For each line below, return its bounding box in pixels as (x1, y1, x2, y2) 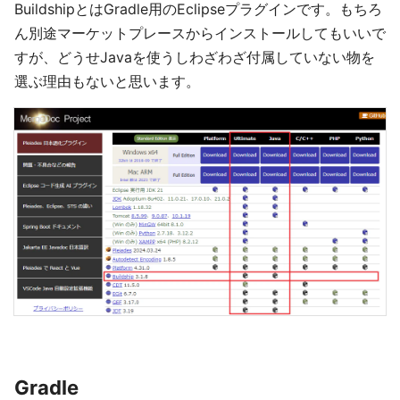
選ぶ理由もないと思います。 (14, 72, 200, 90)
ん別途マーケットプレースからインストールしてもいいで (14, 24, 386, 42)
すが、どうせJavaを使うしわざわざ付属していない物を (14, 48, 375, 66)
